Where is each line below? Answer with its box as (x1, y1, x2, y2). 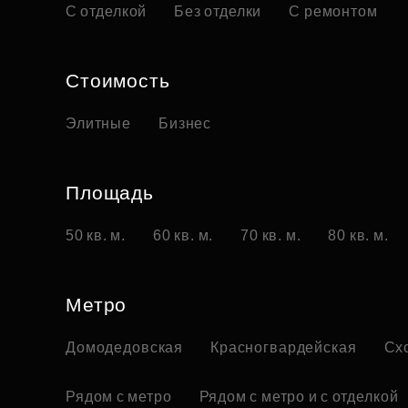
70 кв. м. (240, 228, 301, 244)
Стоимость (66, 70, 170, 92)
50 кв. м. (66, 228, 127, 244)
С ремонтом (289, 4, 378, 20)
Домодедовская (66, 340, 184, 356)
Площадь (66, 182, 154, 204)
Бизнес (158, 116, 212, 132)
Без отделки (174, 4, 262, 20)
